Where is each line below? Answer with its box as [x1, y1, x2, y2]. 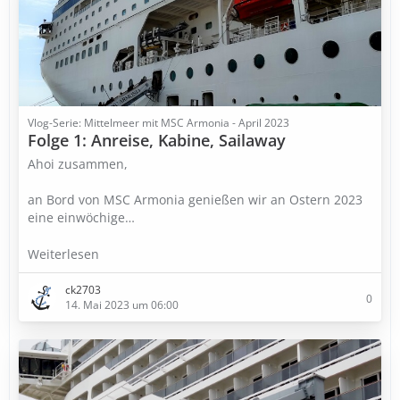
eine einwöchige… [28, 209, 135, 226]
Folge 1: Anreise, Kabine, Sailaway [28, 129, 286, 151]
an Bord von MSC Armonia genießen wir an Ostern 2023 [28, 191, 362, 208]
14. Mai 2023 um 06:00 [65, 297, 179, 312]
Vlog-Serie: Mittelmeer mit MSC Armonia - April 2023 [28, 115, 289, 130]
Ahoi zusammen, [28, 155, 128, 172]
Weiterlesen [28, 246, 103, 262]
